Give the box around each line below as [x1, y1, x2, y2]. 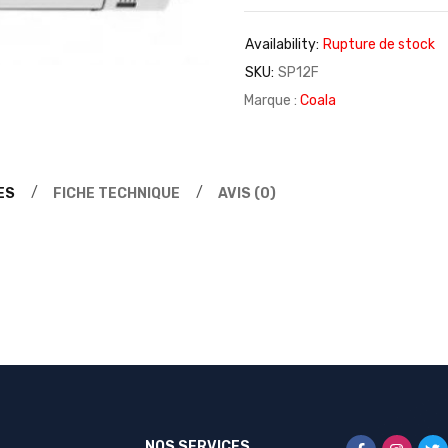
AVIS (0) [218, 185, 276, 202]
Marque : [244, 92, 300, 109]
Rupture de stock [323, 36, 435, 53]
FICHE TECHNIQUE [53, 185, 180, 202]
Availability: [245, 36, 319, 53]
